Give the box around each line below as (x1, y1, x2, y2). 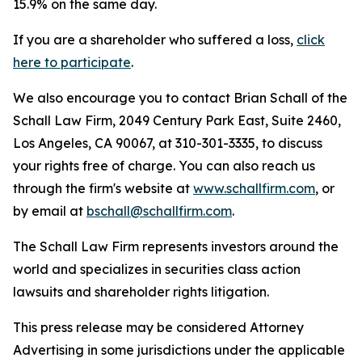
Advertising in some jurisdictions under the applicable (13, 342, 345, 358)
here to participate (13, 54, 131, 70)
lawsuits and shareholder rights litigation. (13, 284, 269, 300)
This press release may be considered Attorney (13, 319, 304, 335)
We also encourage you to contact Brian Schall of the (13, 90, 347, 106)
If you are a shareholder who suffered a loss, (13, 32, 297, 48)
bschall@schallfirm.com (86, 203, 232, 219)
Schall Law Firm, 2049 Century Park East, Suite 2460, (13, 112, 341, 128)
